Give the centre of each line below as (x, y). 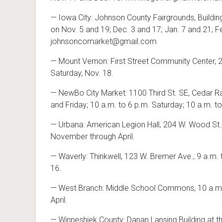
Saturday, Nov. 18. (82, 73)
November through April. (93, 137)
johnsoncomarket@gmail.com (104, 42)
